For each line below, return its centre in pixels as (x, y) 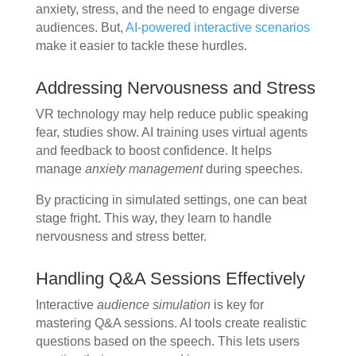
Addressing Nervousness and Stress (175, 88)
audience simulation (153, 305)
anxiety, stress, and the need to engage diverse (167, 10)
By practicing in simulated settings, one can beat (171, 200)
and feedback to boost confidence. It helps (153, 151)
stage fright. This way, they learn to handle (153, 219)
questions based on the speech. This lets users (167, 342)
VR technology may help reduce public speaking (172, 114)
